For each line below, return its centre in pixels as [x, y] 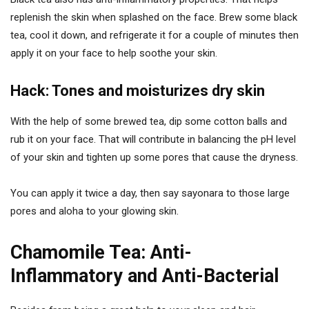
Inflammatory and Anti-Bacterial [144, 276]
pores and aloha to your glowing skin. [94, 211]
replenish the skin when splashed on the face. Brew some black [154, 18]
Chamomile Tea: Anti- [101, 253]
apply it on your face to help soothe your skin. [114, 53]
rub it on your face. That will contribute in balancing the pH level [153, 140]
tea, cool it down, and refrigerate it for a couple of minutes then [154, 36]
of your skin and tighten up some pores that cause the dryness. [154, 158]
